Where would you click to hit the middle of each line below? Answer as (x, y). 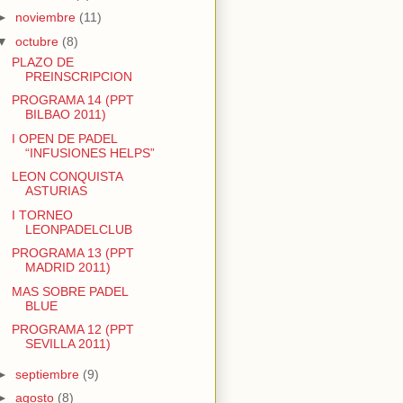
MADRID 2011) (67, 268)
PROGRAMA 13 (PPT (72, 253)
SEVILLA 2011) (67, 344)
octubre (38, 41)
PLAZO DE (42, 62)
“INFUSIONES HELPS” (90, 152)
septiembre (49, 374)
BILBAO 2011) (65, 115)
